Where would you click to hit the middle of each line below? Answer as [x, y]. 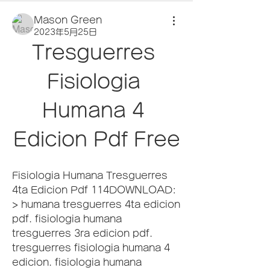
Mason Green [68, 20]
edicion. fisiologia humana [77, 262]
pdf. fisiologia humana [67, 219]
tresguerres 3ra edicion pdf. [82, 233]
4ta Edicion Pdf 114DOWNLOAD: [94, 190]
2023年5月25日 [65, 32]
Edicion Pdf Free [96, 139]
